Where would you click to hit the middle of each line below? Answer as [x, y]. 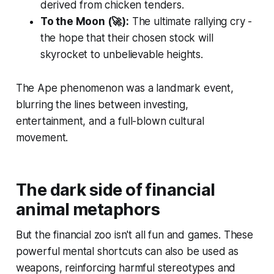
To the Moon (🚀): [84, 21]
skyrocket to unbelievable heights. [121, 54]
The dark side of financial [115, 190]
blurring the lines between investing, [102, 104]
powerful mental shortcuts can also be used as [127, 251]
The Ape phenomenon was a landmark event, [124, 88]
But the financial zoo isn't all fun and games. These [134, 235]
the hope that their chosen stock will [127, 38]
